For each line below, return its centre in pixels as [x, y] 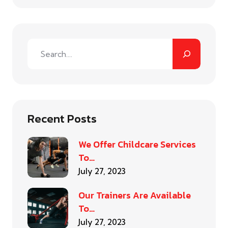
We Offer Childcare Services [137, 145]
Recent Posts [62, 119]
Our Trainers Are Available [135, 195]
